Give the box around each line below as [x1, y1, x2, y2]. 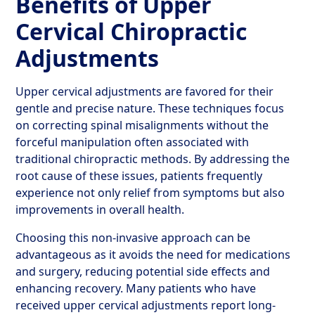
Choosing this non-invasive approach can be [15, 230, 251, 245]
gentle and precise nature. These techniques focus [15, 101, 285, 116]
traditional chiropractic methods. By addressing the [15, 151, 290, 167]
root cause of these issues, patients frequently [15, 168, 263, 184]
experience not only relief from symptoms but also [15, 185, 285, 200]
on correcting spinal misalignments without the [15, 117, 269, 133]
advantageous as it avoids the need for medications [15, 247, 291, 262]
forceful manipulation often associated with [15, 134, 250, 150]
